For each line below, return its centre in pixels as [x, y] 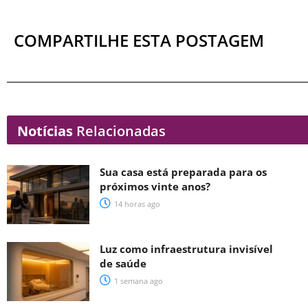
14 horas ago [136, 204]
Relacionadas [119, 131]
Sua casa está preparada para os [183, 172]
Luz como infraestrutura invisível [186, 249]
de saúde [123, 264]
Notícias [45, 131]
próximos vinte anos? [155, 187]
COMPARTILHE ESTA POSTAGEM [139, 41]
